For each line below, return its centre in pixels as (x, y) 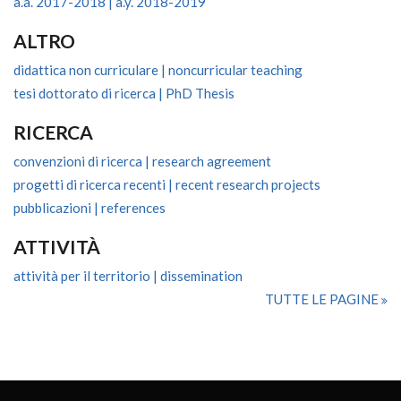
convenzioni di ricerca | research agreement (142, 161)
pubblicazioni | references (90, 208)
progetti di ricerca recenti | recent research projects (167, 184)
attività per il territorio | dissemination (128, 276)
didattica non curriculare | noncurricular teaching (158, 70)
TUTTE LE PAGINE (323, 299)
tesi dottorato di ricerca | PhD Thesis (124, 93)
